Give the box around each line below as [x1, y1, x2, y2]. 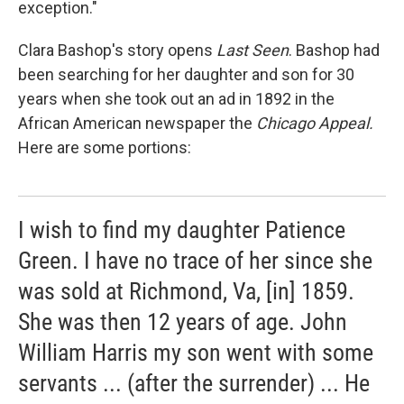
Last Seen [216, 41, 289, 60]
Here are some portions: [18, 138, 191, 158]
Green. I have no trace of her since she [18, 247, 372, 275]
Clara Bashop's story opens [18, 41, 216, 60]
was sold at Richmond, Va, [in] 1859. [18, 278, 354, 306]
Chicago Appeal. [256, 114, 373, 133]
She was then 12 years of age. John [18, 308, 347, 336]
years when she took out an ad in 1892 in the [18, 89, 335, 109]
